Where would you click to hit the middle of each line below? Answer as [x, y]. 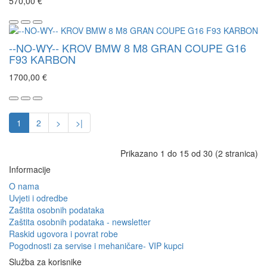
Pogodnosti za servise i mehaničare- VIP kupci [96, 246]
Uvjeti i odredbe [38, 198]
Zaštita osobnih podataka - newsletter [80, 222]
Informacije [30, 170]
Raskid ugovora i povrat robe [63, 234]
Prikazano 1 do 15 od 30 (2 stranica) [189, 153]
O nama [24, 186]
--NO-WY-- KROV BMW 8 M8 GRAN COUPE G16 [128, 48]
